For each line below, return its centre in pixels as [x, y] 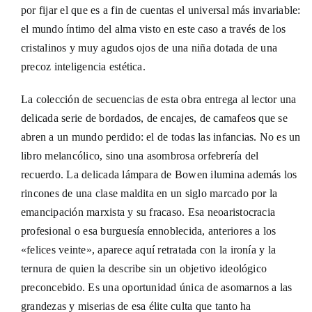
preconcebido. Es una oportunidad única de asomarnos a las [156, 288]
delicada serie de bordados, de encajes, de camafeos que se [154, 118]
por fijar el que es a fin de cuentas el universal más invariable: [161, 10]
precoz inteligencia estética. [83, 67]
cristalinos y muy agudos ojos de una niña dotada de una [149, 48]
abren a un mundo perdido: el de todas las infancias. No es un [161, 137]
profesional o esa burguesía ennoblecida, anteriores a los [148, 231]
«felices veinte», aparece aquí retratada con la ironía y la [148, 250]
